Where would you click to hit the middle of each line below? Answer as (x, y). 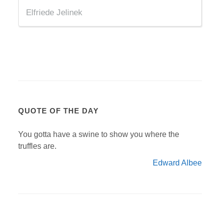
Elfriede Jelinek (55, 13)
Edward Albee (177, 163)
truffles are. (38, 146)
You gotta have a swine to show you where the (99, 134)
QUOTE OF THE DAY (59, 111)
